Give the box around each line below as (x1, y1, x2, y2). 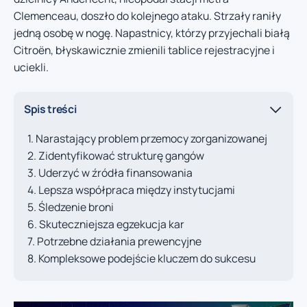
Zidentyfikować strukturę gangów (38, 147, 204, 163)
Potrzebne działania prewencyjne (37, 233, 201, 249)
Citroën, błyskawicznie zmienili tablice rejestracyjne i (14, 42, 275, 58)
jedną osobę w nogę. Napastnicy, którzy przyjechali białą (14, 25, 290, 41)
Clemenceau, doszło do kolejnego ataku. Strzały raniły (14, 8, 281, 24)
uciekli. (14, 60, 49, 75)
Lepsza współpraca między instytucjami (38, 182, 235, 197)
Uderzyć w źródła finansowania (38, 164, 193, 180)
